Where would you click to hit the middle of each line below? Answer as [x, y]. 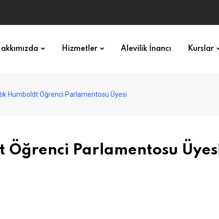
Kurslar [201, 49]
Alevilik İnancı [146, 49]
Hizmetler [79, 49]
